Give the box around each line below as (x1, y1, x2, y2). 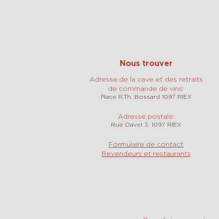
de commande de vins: (108, 85, 184, 92)
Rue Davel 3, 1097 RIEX (110, 121, 181, 128)
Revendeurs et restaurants (101, 150, 191, 157)
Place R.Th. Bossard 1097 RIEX (100, 93, 192, 100)
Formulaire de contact (109, 140, 183, 148)
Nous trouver (119, 59, 173, 67)
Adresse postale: (117, 112, 175, 120)
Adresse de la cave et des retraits (89, 75, 203, 83)
